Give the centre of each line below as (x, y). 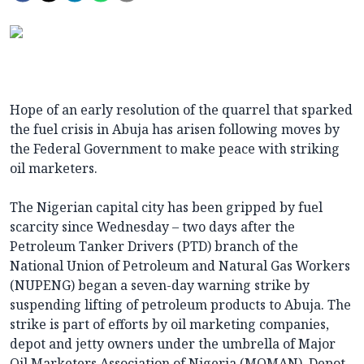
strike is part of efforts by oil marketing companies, (169, 325)
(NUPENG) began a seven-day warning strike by (160, 286)
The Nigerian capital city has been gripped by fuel (166, 208)
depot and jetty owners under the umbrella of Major (173, 344)
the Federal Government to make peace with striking (175, 149)
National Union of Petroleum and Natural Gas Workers (180, 266)
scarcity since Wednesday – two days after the (152, 227)
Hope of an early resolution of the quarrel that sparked (181, 110)
